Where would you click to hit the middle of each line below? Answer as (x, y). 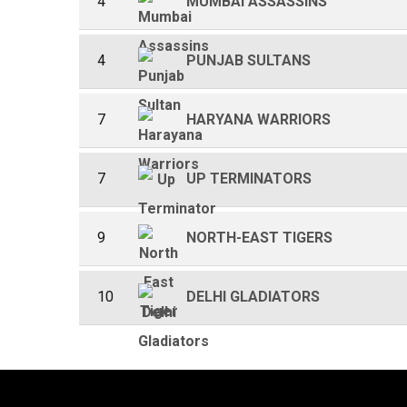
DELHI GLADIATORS (253, 297)
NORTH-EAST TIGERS (259, 238)
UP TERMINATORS (249, 179)
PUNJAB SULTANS (248, 60)
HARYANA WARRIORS (258, 119)
